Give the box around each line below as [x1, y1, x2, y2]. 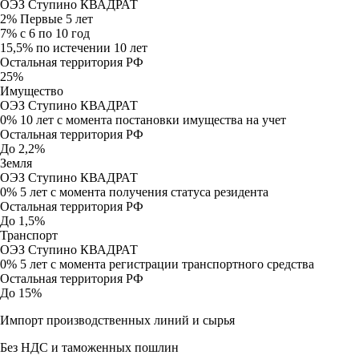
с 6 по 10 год [17, 26, 90, 40]
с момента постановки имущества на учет [54, 113, 286, 127]
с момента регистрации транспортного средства [47, 257, 314, 271]
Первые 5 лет [17, 12, 93, 26]
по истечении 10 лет [33, 41, 147, 54]
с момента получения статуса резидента [50, 185, 268, 199]
